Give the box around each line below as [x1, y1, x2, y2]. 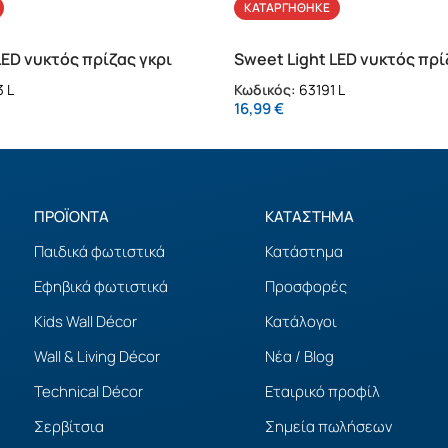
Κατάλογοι [265, 311, 338, 333]
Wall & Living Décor [33, 346, 160, 368]
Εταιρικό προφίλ [265, 381, 381, 403]
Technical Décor [33, 381, 143, 403]
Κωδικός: [234, 79, 299, 99]
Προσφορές [265, 276, 348, 298]
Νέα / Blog [265, 346, 335, 368]
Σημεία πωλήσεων [265, 416, 393, 438]
